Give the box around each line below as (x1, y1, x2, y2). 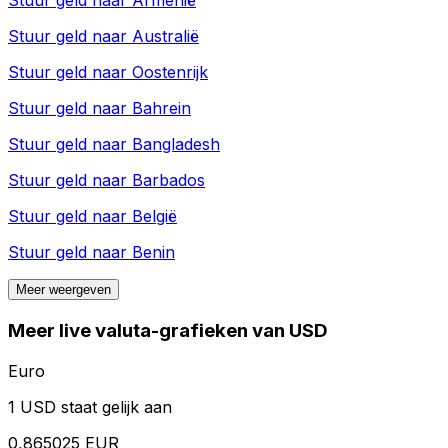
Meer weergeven (16, 282, 111, 298)
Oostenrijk (132, 62, 208, 83)
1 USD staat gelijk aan (8, 396, 172, 417)
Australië (132, 26, 199, 47)
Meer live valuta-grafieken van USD (8, 319, 328, 343)
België (132, 206, 177, 227)
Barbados (132, 170, 205, 191)
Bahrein (132, 98, 191, 119)
